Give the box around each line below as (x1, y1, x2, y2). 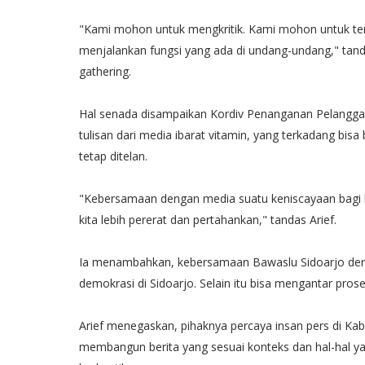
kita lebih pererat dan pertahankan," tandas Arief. (79, 212, 336, 227)
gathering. (79, 64, 131, 79)
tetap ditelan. (79, 148, 147, 164)
